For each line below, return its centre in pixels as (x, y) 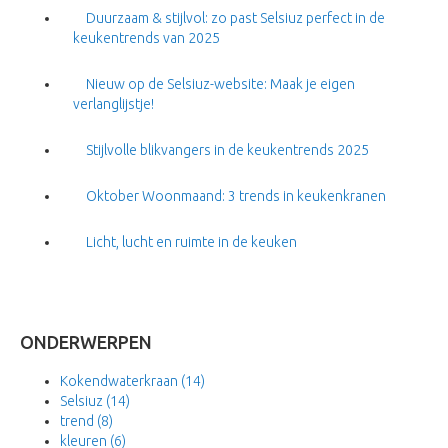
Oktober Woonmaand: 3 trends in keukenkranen (236, 195)
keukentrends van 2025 (146, 37)
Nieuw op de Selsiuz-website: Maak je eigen (220, 83)
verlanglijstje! (113, 103)
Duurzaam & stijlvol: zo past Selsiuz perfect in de (235, 17)
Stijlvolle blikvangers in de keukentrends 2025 (227, 149)
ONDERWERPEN (86, 341)
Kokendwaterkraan (120, 380)
